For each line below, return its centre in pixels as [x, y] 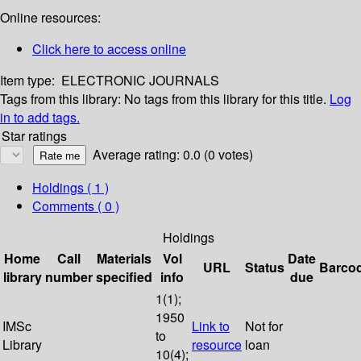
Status [265, 268]
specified [124, 277]
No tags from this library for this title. [225, 99]
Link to [211, 326]
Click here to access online [109, 49]
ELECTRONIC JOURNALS [140, 81]
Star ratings [34, 136]
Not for [264, 326]
